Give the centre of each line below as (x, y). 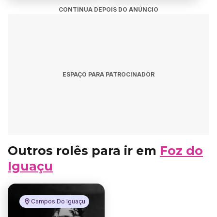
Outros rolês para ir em (84, 151)
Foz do (181, 151)
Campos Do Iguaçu (58, 201)
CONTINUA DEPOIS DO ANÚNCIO (108, 9)
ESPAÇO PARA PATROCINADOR (108, 74)
